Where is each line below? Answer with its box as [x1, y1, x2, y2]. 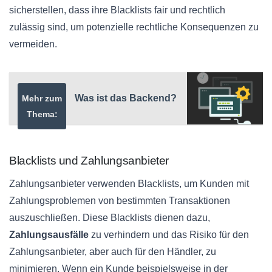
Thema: [26, 109, 58, 119]
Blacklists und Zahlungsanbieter [9, 154, 169, 167]
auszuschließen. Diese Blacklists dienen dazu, [9, 212, 210, 223]
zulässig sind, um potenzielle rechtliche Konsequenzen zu [9, 21, 259, 32]
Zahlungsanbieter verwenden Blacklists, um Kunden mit [9, 178, 249, 189]
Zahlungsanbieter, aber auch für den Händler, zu [9, 246, 216, 257]
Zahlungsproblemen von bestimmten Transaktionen [9, 195, 230, 206]
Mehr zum [22, 93, 62, 103]
